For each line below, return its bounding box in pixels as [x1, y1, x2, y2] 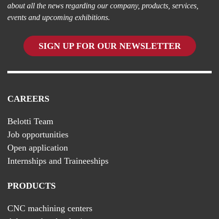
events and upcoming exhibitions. [7, 13, 110, 22]
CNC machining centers [7, 203, 92, 213]
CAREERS [7, 93, 49, 104]
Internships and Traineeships [7, 155, 109, 166]
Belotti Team [7, 116, 53, 126]
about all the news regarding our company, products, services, [7, 1, 198, 10]
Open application [7, 142, 68, 153]
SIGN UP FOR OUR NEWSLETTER [38, 41, 181, 51]
